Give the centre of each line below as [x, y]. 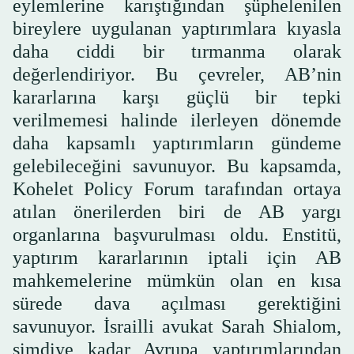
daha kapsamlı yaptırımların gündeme [177, 143]
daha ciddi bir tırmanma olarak [177, 51]
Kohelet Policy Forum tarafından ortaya [177, 188]
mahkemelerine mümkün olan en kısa [177, 280]
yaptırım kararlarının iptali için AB [177, 257]
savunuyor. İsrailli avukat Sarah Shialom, [177, 326]
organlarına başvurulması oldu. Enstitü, [177, 234]
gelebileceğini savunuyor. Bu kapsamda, [177, 166]
